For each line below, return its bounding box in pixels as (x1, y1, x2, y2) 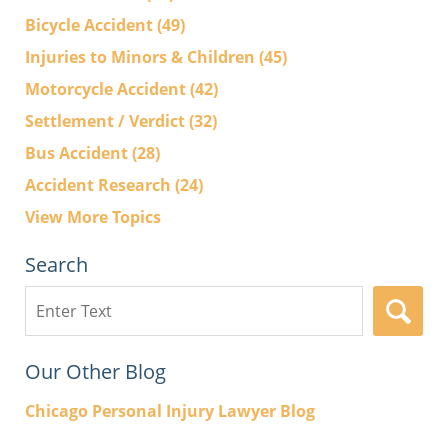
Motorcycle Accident (25, 77, 190, 100)
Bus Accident (25, 141, 132, 164)
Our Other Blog (25, 357, 166, 385)
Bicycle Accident (25, 13, 157, 36)
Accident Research (25, 173, 175, 196)
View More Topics (25, 205, 161, 228)
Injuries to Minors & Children (25, 45, 259, 68)
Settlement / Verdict (25, 109, 189, 132)
